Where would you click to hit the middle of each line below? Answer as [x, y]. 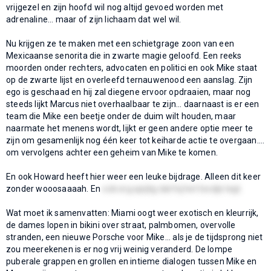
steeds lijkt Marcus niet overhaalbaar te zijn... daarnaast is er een [133, 104]
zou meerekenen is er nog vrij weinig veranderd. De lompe [119, 249]
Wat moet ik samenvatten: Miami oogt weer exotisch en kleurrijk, [132, 213]
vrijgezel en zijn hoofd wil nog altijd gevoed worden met [115, 7]
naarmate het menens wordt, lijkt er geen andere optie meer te [130, 128]
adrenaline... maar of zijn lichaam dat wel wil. [94, 19]
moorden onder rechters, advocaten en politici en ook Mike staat [132, 67]
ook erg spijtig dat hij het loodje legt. [172, 188]
